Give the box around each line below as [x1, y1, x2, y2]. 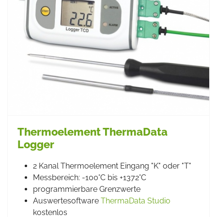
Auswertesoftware [33, 196, 101, 205]
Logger [17, 138, 54, 151]
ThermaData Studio [101, 196, 170, 205]
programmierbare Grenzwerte [33, 185, 140, 194]
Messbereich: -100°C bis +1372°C [33, 173, 146, 182]
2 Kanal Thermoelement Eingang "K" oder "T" [33, 161, 191, 170]
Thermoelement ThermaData [17, 125, 168, 138]
